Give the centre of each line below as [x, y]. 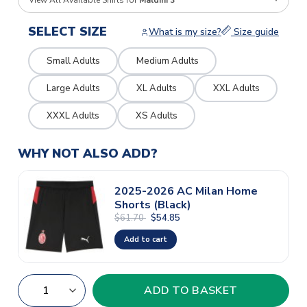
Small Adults [73, 61]
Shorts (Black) [152, 205]
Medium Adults [167, 61]
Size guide [255, 32]
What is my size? [185, 32]
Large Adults [73, 88]
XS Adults [156, 115]
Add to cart [145, 239]
